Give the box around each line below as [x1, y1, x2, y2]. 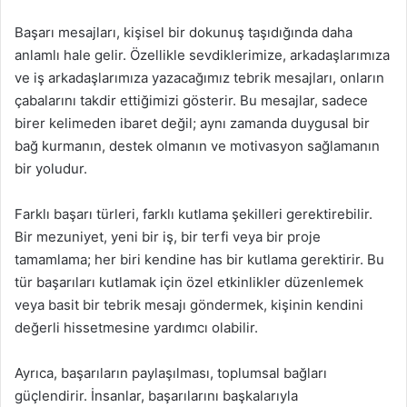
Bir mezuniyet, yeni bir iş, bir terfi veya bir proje [15, 228, 321, 245]
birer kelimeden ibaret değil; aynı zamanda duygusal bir [15, 114, 370, 132]
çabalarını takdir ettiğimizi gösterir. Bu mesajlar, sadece [15, 92, 368, 109]
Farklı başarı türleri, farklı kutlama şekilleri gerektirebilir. [15, 205, 372, 223]
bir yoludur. [15, 160, 87, 177]
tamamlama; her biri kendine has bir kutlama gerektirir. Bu [15, 251, 384, 268]
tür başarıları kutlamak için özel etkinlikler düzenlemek [15, 273, 363, 291]
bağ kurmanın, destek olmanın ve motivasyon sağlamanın [15, 137, 380, 154]
